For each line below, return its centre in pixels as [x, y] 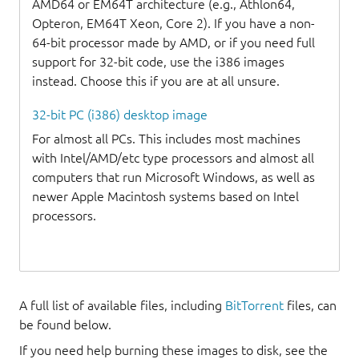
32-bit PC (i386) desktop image [120, 115]
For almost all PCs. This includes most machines [166, 139]
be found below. [65, 325]
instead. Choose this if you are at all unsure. [156, 81]
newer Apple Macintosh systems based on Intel [165, 197]
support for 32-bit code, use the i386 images [158, 62]
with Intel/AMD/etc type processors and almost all [173, 158]
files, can [310, 306]
